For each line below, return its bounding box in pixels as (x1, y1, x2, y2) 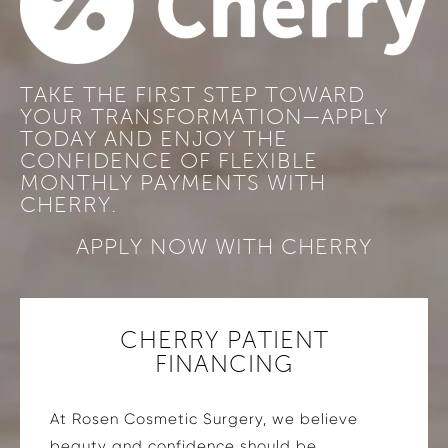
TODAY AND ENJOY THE (20, 126, 288, 151)
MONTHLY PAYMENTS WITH (20, 170, 326, 195)
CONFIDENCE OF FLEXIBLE (20, 148, 318, 173)
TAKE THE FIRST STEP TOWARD (20, 82, 365, 107)
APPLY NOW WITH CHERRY (76, 234, 372, 259)
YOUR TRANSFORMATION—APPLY (20, 104, 388, 129)
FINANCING (155, 350, 293, 377)
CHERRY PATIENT (119, 326, 329, 353)
